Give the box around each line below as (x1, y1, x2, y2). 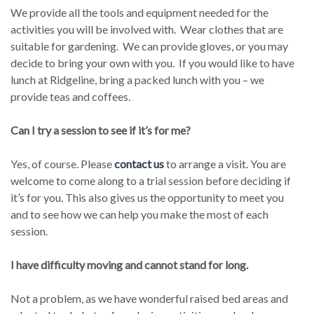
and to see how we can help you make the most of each (11, 207, 269, 221)
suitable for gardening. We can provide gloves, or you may (11, 39, 289, 53)
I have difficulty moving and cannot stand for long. (11, 257, 249, 271)
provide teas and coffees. (11, 89, 131, 103)
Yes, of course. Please (11, 156, 115, 170)
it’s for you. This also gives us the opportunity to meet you (11, 190, 285, 204)
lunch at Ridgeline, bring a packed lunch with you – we (11, 72, 265, 86)
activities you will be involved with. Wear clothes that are (11, 22, 284, 36)
